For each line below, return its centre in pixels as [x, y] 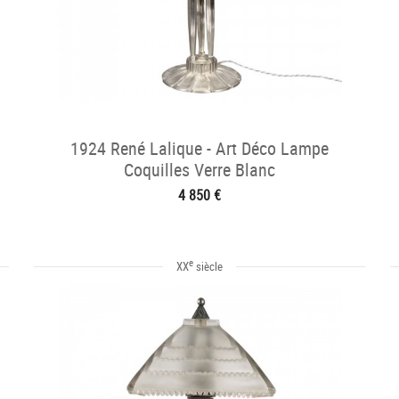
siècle [208, 266]
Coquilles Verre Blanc [199, 170]
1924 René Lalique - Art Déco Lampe [199, 148]
